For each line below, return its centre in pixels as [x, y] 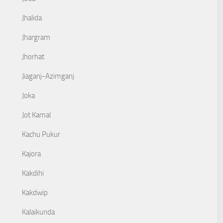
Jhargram [36, 37]
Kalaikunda [38, 212]
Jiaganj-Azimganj [48, 76]
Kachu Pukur [41, 134]
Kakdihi [33, 173]
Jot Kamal [36, 115]
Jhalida [32, 18]
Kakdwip [35, 193]
